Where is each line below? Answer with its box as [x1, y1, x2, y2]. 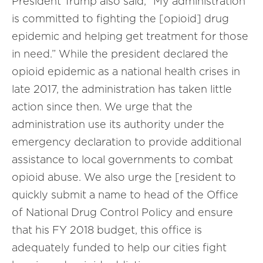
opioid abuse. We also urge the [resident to [12, 171, 236, 183]
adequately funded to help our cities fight [12, 241, 227, 254]
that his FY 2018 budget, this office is [12, 224, 202, 236]
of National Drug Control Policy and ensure [12, 206, 233, 218]
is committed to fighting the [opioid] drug [12, 12, 229, 25]
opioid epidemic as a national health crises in [12, 65, 240, 77]
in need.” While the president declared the [12, 48, 228, 60]
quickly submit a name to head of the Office [12, 188, 238, 201]
